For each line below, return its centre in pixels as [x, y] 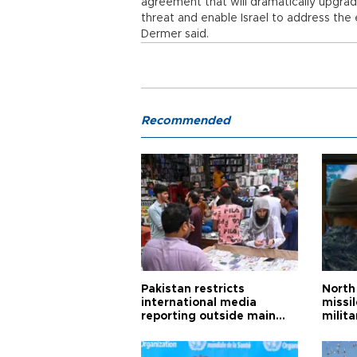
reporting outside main [208, 316]
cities [157, 330]
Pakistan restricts [193, 289]
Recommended [186, 121]
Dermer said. [177, 34]
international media [199, 303]
